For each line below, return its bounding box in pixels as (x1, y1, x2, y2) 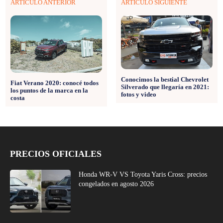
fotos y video (120, 91, 156, 99)
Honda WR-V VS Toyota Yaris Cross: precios (79, 171, 208, 179)
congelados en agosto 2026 (79, 180, 154, 188)
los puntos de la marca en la (10, 87, 88, 95)
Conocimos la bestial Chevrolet (120, 76, 209, 84)
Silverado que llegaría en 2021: (120, 83, 209, 91)
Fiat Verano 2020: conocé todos (10, 79, 99, 87)
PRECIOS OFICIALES (10, 149, 102, 159)
